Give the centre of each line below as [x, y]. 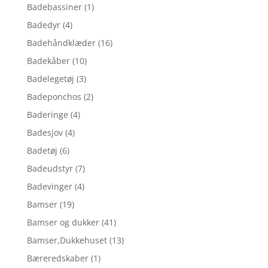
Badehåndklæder [61, 42]
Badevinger [49, 186]
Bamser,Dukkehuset [67, 240]
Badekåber [48, 60]
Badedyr [43, 25]
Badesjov [45, 132]
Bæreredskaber [57, 258]
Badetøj [42, 150]
